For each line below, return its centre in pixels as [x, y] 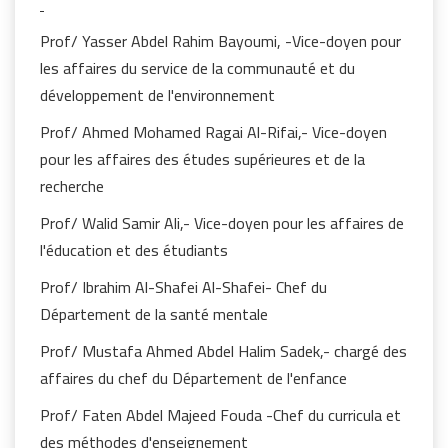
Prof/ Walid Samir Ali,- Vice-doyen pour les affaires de [222, 223]
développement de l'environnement [157, 95]
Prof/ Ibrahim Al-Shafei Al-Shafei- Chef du [183, 287]
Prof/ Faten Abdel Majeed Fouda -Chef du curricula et [220, 415]
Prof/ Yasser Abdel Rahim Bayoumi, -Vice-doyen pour [220, 41]
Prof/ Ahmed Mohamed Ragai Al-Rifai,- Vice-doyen [213, 132]
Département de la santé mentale [154, 314]
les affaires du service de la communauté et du [197, 68]
